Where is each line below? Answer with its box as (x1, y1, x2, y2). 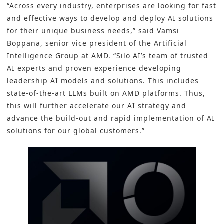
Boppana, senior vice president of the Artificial (7, 38, 187, 48)
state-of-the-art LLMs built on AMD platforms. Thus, (7, 88, 205, 98)
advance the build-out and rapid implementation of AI (7, 113, 215, 123)
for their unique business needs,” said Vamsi (7, 26, 179, 36)
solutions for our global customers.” (7, 126, 145, 136)
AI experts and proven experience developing (7, 63, 181, 73)
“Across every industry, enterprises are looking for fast (7, 1, 216, 11)
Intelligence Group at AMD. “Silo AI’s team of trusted (7, 51, 208, 61)
